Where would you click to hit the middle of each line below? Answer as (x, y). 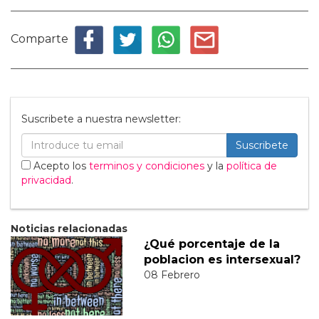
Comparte (40, 38)
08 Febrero (172, 274)
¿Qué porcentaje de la (211, 244)
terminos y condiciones (147, 166)
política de (252, 166)
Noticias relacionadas (69, 228)
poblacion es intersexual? (222, 259)
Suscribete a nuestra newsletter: (101, 119)
